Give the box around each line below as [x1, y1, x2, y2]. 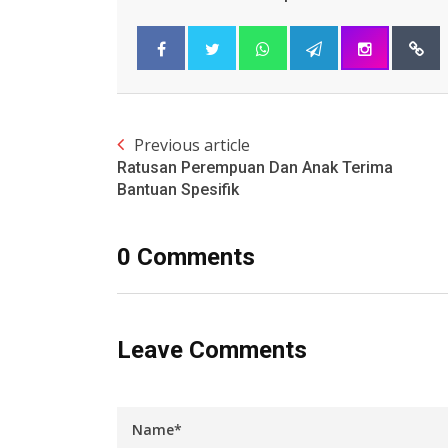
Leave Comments [117, 336, 307, 365]
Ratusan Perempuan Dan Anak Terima [117, 158, 393, 178]
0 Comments [117, 243, 255, 272]
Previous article [134, 134, 250, 157]
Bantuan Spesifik [117, 180, 239, 200]
